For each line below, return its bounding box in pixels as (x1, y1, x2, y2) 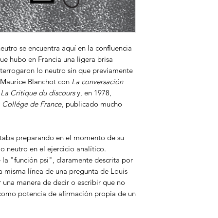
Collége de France (2, 99, 61, 109)
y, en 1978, (77, 88, 111, 97)
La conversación (72, 77, 123, 86)
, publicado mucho (62, 99, 122, 109)
